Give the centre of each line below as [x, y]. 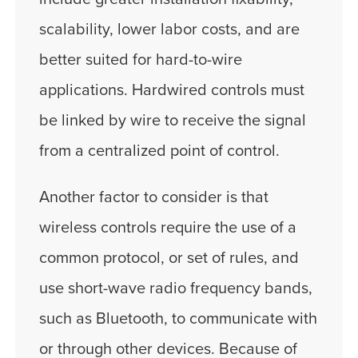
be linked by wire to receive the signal [173, 121]
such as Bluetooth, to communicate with [178, 319]
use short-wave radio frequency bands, [176, 289]
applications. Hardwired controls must [172, 91]
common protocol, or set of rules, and [169, 259]
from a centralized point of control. [159, 151]
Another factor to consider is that [154, 198]
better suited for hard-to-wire [141, 60]
